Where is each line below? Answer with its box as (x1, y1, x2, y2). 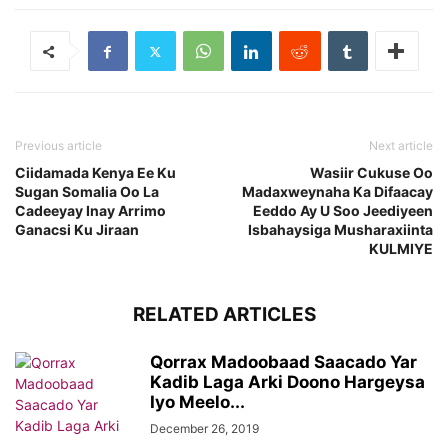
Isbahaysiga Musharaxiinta (248, 221, 433, 238)
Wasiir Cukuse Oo (310, 164, 433, 181)
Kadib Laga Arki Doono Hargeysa (150, 372, 425, 392)
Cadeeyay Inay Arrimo (15, 202, 166, 219)
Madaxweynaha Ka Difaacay (242, 183, 433, 200)
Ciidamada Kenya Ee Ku (15, 164, 176, 181)
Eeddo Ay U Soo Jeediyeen (253, 202, 433, 219)
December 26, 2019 (150, 421, 259, 436)
